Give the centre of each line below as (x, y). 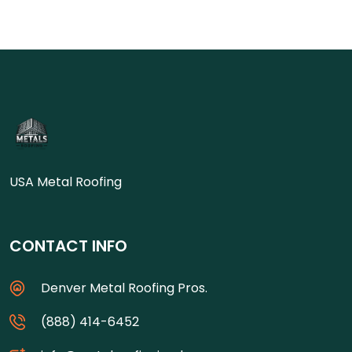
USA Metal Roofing (66, 182)
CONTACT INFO (68, 246)
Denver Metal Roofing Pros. (124, 288)
